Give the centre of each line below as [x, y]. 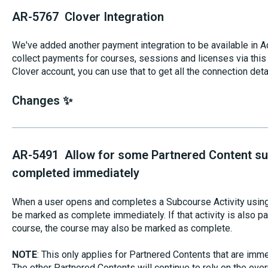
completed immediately [77, 173]
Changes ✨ [43, 101]
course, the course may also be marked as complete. [122, 228]
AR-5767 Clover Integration [88, 16]
